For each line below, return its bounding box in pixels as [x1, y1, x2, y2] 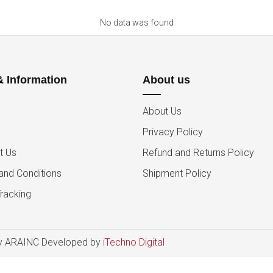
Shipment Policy [143, 167, 211, 179]
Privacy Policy [143, 126, 203, 138]
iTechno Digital [103, 236, 165, 248]
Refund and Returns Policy [143, 146, 254, 158]
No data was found [99, 17, 174, 27]
